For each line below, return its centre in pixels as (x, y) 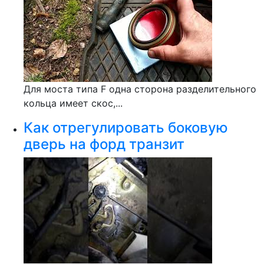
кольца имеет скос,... (73, 103)
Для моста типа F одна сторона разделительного (140, 89)
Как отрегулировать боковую (126, 128)
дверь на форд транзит (104, 144)
